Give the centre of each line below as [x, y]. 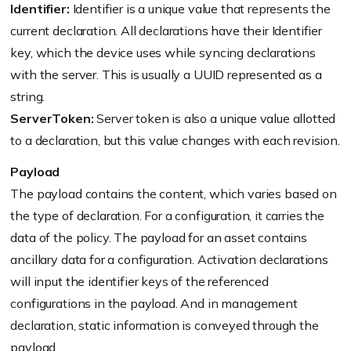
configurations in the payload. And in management [154, 304]
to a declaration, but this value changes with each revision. [175, 141]
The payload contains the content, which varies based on [174, 194]
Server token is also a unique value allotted [215, 119]
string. [28, 97]
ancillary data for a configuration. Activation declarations [169, 260]
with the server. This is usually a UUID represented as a [166, 75]
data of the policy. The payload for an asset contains [159, 238]
